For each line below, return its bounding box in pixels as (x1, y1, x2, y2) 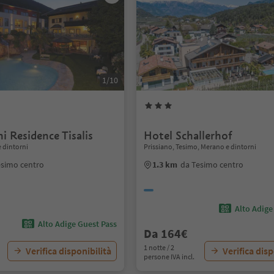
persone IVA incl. (144, 252, 195, 261)
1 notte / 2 (144, 243, 175, 252)
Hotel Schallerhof (144, 128, 233, 143)
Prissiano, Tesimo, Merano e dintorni (144, 142, 257, 151)
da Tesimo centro (180, 159, 244, 170)
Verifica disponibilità (26, 245, 112, 257)
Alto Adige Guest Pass (38, 218, 117, 229)
